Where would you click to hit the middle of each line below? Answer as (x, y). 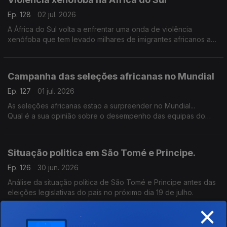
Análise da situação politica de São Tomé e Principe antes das (112, 182)
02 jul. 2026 (57, 14)
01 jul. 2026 (56, 91)
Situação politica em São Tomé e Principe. (102, 153)
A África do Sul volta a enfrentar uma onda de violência (100, 29)
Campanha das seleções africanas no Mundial (111, 76)
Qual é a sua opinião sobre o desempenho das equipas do (106, 116)
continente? (27, 126)
